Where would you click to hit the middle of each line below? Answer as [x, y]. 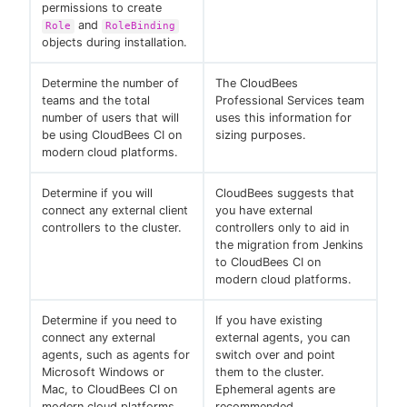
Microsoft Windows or [103, 372]
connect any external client [115, 211]
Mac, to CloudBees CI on [109, 390]
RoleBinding [140, 26]
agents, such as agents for [116, 355]
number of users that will [110, 118]
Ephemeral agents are [275, 390]
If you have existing [269, 321]
